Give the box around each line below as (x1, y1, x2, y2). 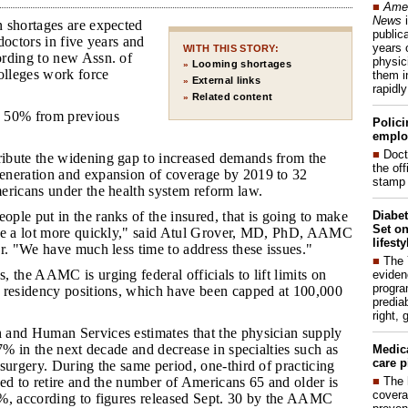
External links (191, 75, 261, 86)
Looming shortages (191, 58, 292, 69)
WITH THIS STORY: (183, 43, 280, 54)
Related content (191, 91, 273, 102)
